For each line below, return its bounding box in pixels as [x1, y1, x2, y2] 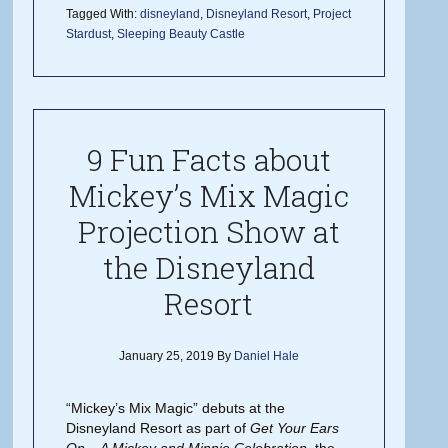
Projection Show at [77, 211, 340, 251]
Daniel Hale [233, 348, 299, 363]
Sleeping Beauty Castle [117, 26, 246, 41]
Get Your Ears [250, 419, 340, 436]
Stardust [66, 26, 112, 41]
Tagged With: [66, 6, 141, 21]
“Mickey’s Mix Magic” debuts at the [66, 399, 286, 416]
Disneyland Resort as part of [66, 419, 251, 436]
